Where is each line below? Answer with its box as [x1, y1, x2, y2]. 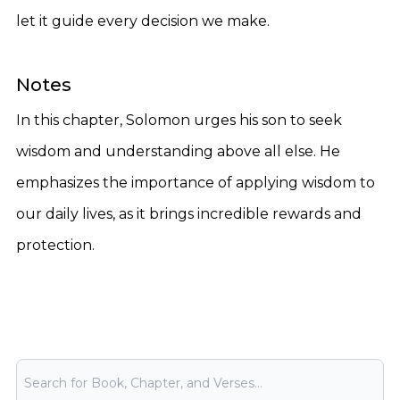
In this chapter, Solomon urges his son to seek [16, 112, 342, 129]
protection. [16, 237, 95, 254]
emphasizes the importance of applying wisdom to [16, 174, 375, 191]
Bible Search [15, 359, 93, 375]
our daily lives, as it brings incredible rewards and [16, 205, 362, 222]
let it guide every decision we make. [16, 12, 270, 29]
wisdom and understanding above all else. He [16, 143, 340, 160]
